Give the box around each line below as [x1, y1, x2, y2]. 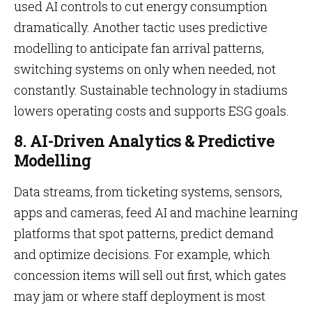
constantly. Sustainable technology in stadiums [14, 81, 288, 98]
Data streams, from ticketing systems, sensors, [14, 183, 282, 200]
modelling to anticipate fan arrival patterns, [14, 40, 264, 56]
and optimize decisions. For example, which [14, 246, 270, 263]
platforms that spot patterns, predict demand [14, 225, 274, 242]
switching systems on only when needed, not [14, 61, 276, 77]
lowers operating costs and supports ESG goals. [14, 102, 289, 119]
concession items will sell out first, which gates [14, 267, 286, 283]
